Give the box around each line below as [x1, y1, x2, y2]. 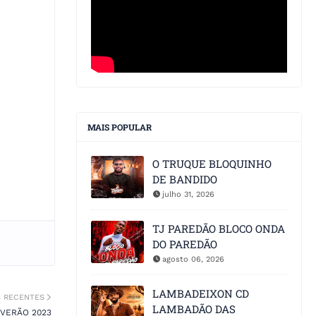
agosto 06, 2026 [162, 255, 224, 265]
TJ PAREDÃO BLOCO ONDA [152, 221, 285, 236]
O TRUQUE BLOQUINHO [152, 157, 272, 171]
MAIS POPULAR [87, 121, 152, 133]
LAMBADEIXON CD [152, 286, 249, 301]
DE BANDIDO [152, 172, 217, 187]
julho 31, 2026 [162, 190, 214, 200]
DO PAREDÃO [152, 237, 217, 252]
